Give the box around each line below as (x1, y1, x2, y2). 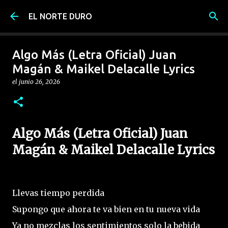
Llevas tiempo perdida (12, 187, 104, 198)
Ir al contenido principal (70, 8, 158, 17)
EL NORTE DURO (28, 12, 92, 21)
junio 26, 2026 (19, 78, 60, 85)
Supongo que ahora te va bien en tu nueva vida (12, 204, 200, 214)
